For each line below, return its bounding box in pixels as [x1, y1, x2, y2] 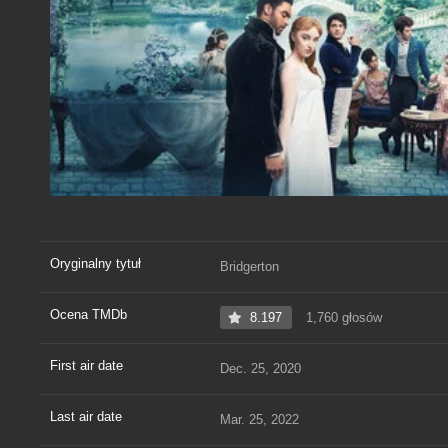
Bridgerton [220, 258, 279, 274]
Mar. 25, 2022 [220, 411, 299, 427]
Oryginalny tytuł [50, 255, 141, 271]
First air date [50, 357, 123, 373]
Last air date [50, 408, 122, 424]
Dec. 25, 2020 [220, 360, 301, 376]
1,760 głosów [302, 309, 382, 325]
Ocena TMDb [50, 306, 127, 322]
